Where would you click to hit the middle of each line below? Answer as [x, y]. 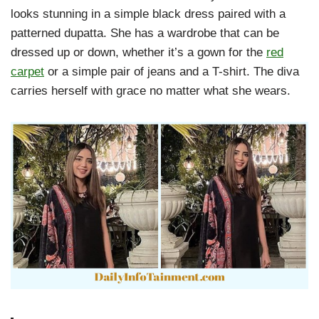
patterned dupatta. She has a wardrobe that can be [145, 33]
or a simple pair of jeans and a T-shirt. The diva [172, 72]
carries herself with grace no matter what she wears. [151, 91]
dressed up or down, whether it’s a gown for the [138, 52]
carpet [27, 72]
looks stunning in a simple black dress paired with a [148, 14]
